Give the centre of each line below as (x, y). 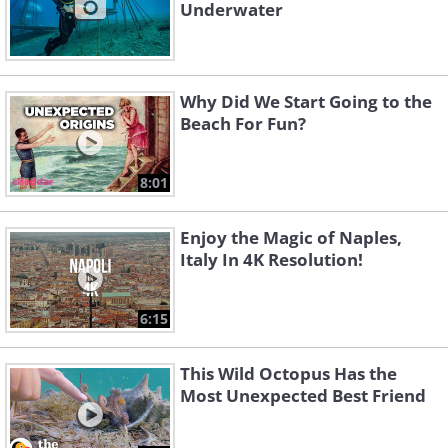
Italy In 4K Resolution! (271, 259)
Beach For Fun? (243, 123)
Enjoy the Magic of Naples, (291, 237)
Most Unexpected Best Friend (303, 395)
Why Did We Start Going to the (306, 101)
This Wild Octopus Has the (288, 373)
